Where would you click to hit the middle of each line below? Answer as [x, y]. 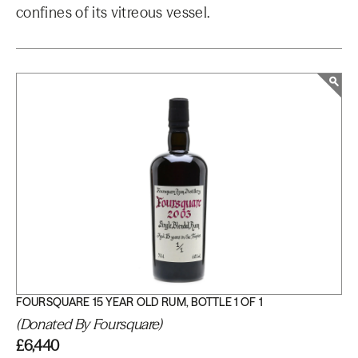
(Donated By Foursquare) [89, 324]
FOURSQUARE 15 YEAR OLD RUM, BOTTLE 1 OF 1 [139, 302]
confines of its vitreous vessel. [115, 12]
